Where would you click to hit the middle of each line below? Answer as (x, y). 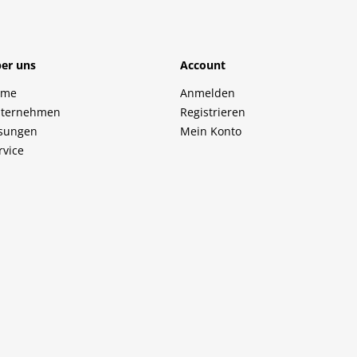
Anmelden (208, 93)
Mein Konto (211, 131)
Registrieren (213, 112)
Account (203, 65)
